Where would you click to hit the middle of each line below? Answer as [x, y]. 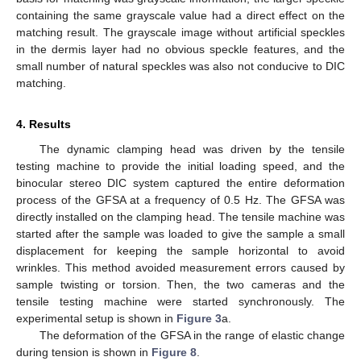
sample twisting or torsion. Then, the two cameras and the [180, 285]
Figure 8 [174, 353]
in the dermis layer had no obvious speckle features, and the [180, 50]
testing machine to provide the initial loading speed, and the [180, 166]
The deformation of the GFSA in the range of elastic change [192, 336]
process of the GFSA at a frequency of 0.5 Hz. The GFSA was [180, 200]
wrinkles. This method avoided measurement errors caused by [180, 268]
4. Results [44, 124]
